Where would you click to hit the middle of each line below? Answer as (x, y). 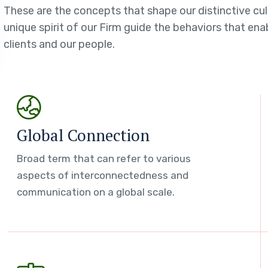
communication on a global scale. (95, 192)
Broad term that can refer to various (103, 159)
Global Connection (83, 135)
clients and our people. (59, 44)
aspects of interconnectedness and (102, 175)
